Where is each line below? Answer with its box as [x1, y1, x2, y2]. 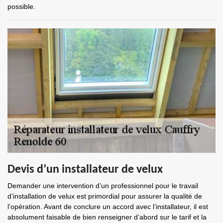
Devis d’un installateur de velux [7, 164, 163, 176]
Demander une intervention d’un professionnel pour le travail [7, 182, 198, 190]
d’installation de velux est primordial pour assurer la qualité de [7, 192, 202, 200]
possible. [7, 2, 35, 10]
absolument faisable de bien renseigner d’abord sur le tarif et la [7, 213, 207, 221]
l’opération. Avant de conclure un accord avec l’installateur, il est [7, 203, 208, 211]
